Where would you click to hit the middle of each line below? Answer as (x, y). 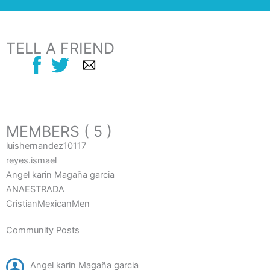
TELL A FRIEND (60, 48)
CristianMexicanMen (48, 203)
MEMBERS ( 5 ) (59, 131)
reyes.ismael (31, 160)
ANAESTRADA (35, 189)
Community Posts (43, 230)
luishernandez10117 (46, 146)
